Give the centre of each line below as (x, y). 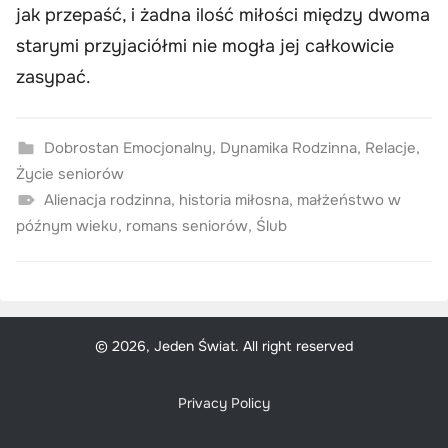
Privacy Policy (224, 403)
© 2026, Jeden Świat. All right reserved (224, 345)
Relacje (390, 147)
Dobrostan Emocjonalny (127, 147)
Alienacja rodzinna (107, 199)
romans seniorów (187, 225)
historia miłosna (233, 199)
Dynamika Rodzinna (288, 147)
